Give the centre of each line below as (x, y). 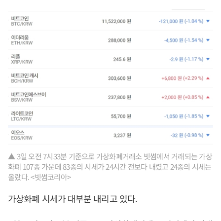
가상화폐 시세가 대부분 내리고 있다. (74, 199)
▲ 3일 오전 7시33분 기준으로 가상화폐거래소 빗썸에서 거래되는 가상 (110, 156)
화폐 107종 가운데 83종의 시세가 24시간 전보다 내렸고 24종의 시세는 (110, 167)
